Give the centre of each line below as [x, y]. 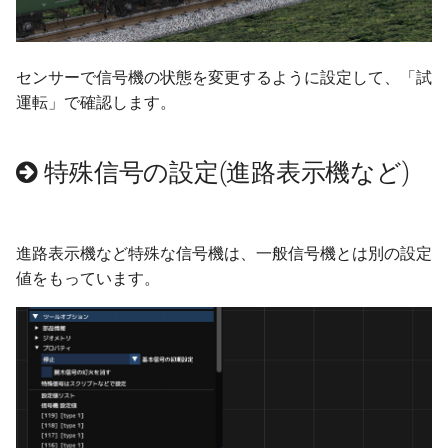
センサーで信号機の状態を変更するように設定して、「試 [224, 77]
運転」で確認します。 [96, 102]
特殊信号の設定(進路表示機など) [227, 172]
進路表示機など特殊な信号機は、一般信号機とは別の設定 [224, 253]
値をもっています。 [88, 278]
